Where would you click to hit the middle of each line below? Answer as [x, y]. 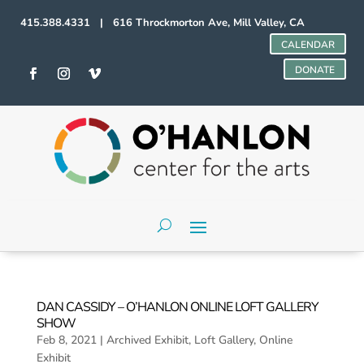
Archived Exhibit [147, 340]
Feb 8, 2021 [66, 340]
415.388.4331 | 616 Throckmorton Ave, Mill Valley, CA [163, 23]
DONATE [314, 70]
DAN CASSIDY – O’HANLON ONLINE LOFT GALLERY [177, 307]
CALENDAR [308, 45]
